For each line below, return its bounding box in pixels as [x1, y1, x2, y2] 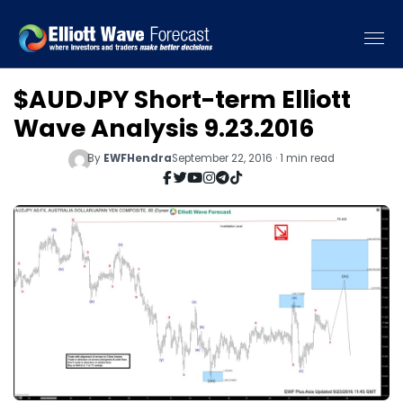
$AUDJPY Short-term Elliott [13, 83, 351, 116]
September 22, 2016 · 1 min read [171, 150, 335, 166]
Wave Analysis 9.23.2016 [13, 112, 314, 145]
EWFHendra [103, 150, 172, 166]
